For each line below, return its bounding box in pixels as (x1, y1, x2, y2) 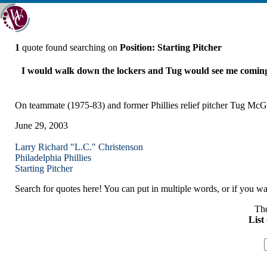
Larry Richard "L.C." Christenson (15, 141, 143, 152)
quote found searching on (20, 42, 120, 52)
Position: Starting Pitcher (120, 42, 222, 52)
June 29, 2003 (15, 120, 68, 131)
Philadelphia (15, 152, 61, 163)
